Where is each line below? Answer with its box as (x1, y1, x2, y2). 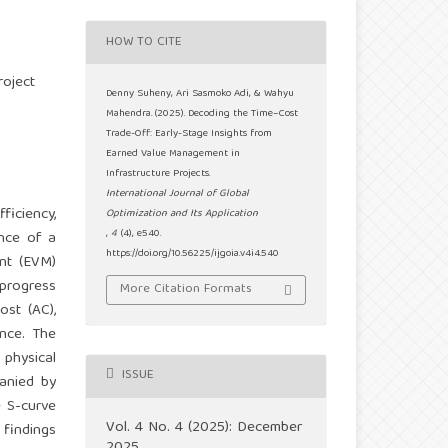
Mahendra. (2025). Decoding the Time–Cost (106, 105, 299, 124)
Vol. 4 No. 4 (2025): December (106, 414, 303, 441)
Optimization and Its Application (106, 205, 259, 224)
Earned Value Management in (106, 145, 241, 164)
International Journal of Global (106, 185, 250, 204)
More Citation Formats (120, 277, 253, 301)
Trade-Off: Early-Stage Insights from (106, 125, 273, 144)
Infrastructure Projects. (106, 165, 211, 184)
